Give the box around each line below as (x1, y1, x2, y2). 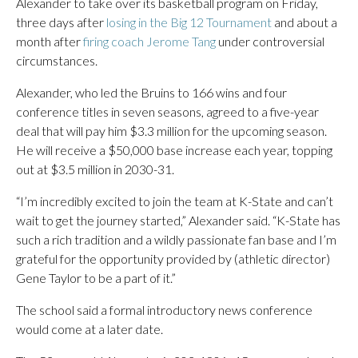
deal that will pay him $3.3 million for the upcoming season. (16, 123, 327, 138)
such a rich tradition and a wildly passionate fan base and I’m (16, 232, 336, 247)
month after (16, 34, 83, 49)
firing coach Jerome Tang (83, 34, 216, 49)
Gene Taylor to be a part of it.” (16, 270, 176, 285)
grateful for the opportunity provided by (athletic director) (16, 251, 330, 266)
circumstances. (16, 53, 97, 68)
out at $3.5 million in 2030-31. (16, 161, 174, 177)
